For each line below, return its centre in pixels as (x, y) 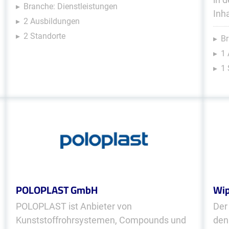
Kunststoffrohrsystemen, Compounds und (101, 220)
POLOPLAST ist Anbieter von (74, 206)
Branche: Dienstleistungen (70, 6)
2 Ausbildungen (51, 21)
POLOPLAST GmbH (56, 190)
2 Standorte (44, 36)
